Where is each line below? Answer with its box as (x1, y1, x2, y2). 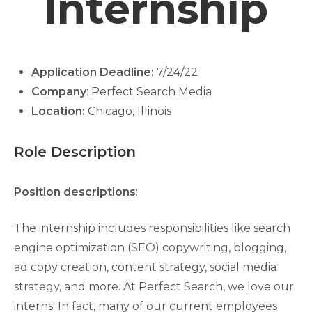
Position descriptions (14, 185, 136, 198)
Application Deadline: (31, 65, 157, 79)
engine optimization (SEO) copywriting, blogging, (14, 241, 286, 254)
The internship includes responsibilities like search (14, 221, 290, 235)
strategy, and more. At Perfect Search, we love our (14, 280, 294, 293)
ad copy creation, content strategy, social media (14, 260, 276, 274)
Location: (31, 104, 85, 118)
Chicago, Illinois (85, 104, 177, 118)
